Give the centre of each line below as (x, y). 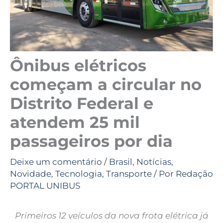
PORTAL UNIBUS (45, 186)
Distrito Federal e (82, 104)
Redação (194, 174)
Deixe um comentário (56, 162)
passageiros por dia (91, 141)
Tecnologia (79, 174)
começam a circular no (106, 85)
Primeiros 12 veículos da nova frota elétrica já (111, 216)
